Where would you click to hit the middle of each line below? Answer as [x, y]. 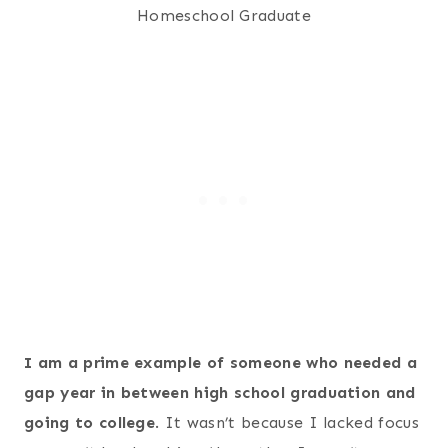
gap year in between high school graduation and [220, 392]
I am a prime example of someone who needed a [221, 362]
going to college [90, 422]
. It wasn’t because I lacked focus [287, 422]
